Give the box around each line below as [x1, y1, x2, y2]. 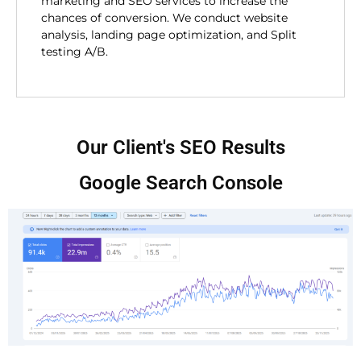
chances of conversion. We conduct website [41, 10, 288, 26]
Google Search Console [78, 171, 283, 194]
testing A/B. [41, 44, 108, 60]
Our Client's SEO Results [76, 135, 285, 159]
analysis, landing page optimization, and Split [41, 27, 297, 43]
